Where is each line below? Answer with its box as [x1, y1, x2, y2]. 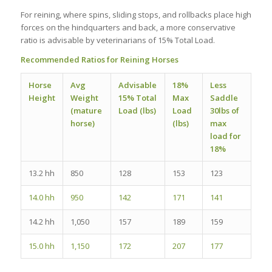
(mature [70, 105, 102, 117]
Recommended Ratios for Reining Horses [20, 54, 178, 66]
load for [209, 131, 241, 142]
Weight [70, 92, 98, 104]
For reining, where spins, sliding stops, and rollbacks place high [20, 9, 251, 21]
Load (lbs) [118, 105, 156, 117]
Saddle [209, 92, 238, 104]
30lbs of [209, 105, 239, 117]
